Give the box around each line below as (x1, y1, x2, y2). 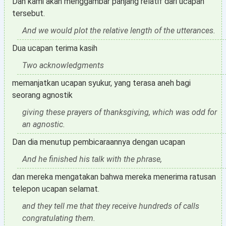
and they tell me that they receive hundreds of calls (22, 201, 199, 211)
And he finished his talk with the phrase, (22, 154, 162, 164)
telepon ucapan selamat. (12, 184, 99, 194)
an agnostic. (22, 120, 65, 129)
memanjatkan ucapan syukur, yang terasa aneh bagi (12, 78, 191, 88)
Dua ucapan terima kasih (12, 43, 97, 53)
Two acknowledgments (22, 61, 104, 70)
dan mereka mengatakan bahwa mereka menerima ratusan (12, 172, 216, 182)
